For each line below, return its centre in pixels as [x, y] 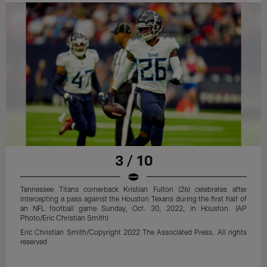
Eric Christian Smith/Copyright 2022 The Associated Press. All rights [133, 232]
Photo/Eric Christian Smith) [65, 217]
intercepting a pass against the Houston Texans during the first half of [133, 198]
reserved [34, 241]
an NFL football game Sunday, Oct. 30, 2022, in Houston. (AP [133, 208]
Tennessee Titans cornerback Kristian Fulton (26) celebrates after [133, 189]
